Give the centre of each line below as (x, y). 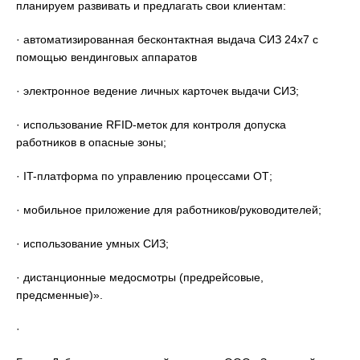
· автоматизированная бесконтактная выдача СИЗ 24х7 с (167, 39)
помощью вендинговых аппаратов (106, 57)
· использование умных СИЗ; (92, 243)
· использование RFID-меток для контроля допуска (151, 124)
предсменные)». (59, 295)
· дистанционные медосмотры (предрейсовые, (140, 277)
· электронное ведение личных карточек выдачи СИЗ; (157, 90)
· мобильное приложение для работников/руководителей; (169, 209)
